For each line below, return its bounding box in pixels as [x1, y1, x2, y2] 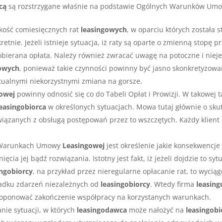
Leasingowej [62, 141, 105, 151]
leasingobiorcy [101, 179, 151, 189]
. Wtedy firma [150, 179, 197, 189]
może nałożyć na [127, 205, 186, 215]
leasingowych [81, 25, 127, 35]
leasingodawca [77, 205, 127, 215]
